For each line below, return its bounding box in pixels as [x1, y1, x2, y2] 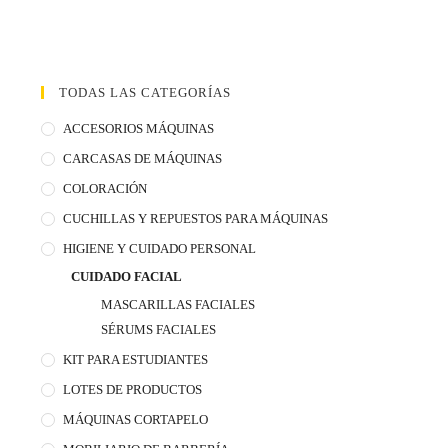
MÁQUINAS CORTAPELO [63, 411, 209, 427]
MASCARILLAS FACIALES [101, 296, 256, 312]
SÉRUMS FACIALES [101, 321, 217, 337]
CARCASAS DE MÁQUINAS [63, 150, 223, 166]
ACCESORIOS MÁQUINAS [63, 120, 215, 136]
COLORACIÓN [63, 180, 148, 196]
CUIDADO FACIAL [71, 268, 183, 284]
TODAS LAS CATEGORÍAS [59, 84, 232, 100]
